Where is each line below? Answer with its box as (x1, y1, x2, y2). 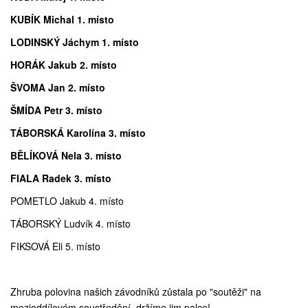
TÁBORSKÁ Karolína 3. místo (10, 126, 146, 140)
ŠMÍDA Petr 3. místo (10, 103, 102, 117)
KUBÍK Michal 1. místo (10, 12, 114, 26)
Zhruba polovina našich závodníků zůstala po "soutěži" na (10, 285, 261, 298)
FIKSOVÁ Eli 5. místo (10, 239, 100, 253)
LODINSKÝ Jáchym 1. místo (10, 35, 139, 49)
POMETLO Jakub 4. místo (10, 194, 124, 208)
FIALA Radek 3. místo (10, 171, 111, 185)
